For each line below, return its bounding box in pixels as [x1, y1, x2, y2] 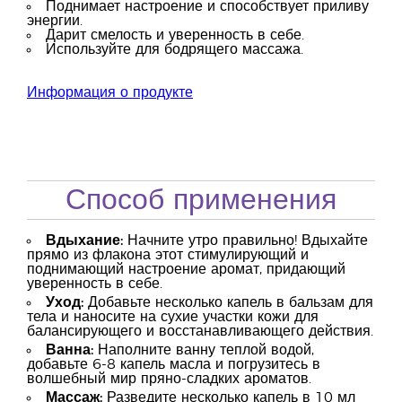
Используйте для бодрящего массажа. [46, 42, 303, 57]
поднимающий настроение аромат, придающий [27, 262, 345, 276]
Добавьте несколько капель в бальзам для [83, 295, 373, 310]
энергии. [27, 13, 83, 28]
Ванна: [46, 343, 93, 357]
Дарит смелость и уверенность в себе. [46, 28, 304, 42]
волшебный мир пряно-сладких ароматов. [27, 371, 311, 386]
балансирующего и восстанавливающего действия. [27, 324, 373, 338]
